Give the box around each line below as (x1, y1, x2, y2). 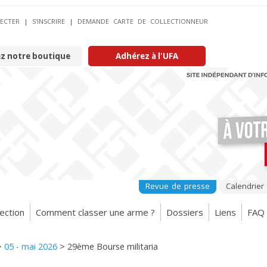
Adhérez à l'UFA (116, 51, 178, 61)
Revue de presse (145, 181, 210, 191)
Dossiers (166, 206, 203, 218)
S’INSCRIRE (32, 17, 65, 26)
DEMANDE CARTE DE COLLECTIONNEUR (77, 17, 208, 26)
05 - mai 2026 (4, 241, 57, 252)
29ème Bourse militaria (67, 241, 158, 252)
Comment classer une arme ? (36, 206, 155, 218)
